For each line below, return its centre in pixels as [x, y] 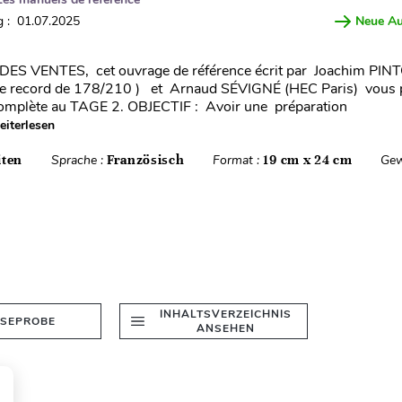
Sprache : [79, 160]
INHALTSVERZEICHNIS [225, 314]
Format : [238, 160]
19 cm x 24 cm [308, 160]
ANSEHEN [225, 328]
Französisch [145, 160]
